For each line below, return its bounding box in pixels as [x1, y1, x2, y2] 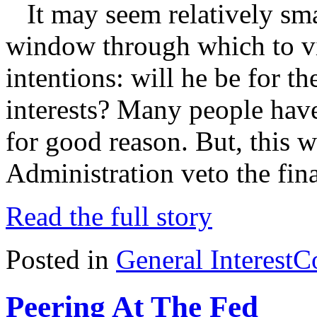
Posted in [6, 244, 116, 275]
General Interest [116, 244, 293, 275]
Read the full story [6, 201, 212, 232]
